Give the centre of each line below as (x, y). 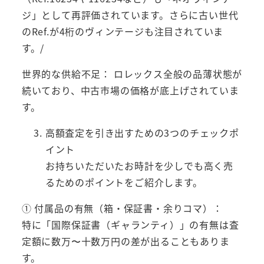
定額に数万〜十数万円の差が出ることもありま (126, 241)
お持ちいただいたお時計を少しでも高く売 (139, 165)
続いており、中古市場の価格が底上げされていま (130, 90)
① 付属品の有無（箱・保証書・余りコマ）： (122, 208)
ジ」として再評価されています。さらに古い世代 (130, 14)
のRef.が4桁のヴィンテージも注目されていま (123, 31)
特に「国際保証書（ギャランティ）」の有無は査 (130, 224)
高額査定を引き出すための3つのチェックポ (142, 132)
